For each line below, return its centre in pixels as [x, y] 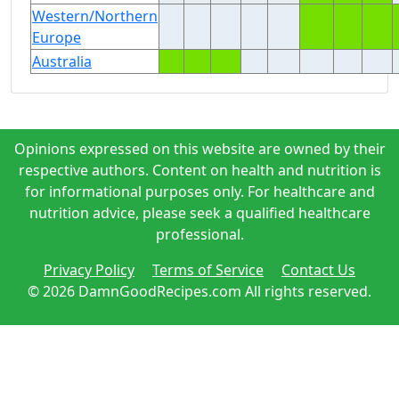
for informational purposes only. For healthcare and [199, 191]
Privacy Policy [89, 270]
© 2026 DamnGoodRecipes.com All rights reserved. [199, 291]
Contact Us [318, 270]
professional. [199, 234]
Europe [57, 37]
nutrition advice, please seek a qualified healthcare [199, 213]
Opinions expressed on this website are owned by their [199, 149]
